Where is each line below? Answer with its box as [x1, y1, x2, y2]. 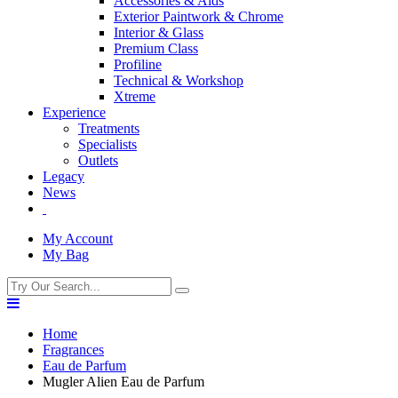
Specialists [78, 136, 137, 152]
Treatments [78, 120, 139, 136]
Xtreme [114, 88, 155, 104]
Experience [43, 104, 106, 120]
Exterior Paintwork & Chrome [114, 8, 283, 24]
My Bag [43, 246, 89, 262]
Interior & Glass [114, 24, 203, 40]
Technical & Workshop [114, 72, 243, 88]
